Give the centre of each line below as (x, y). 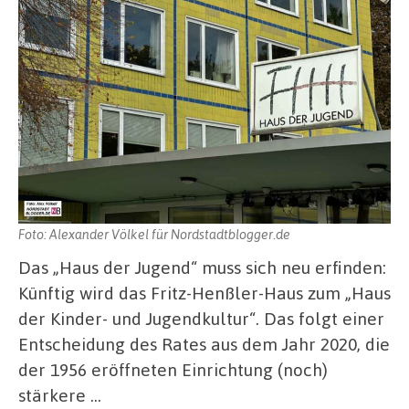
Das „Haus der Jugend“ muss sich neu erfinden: (202, 267)
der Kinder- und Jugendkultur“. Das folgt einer (201, 318)
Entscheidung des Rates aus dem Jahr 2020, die (204, 343)
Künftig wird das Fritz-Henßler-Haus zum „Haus (204, 292)
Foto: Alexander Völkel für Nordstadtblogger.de (154, 233)
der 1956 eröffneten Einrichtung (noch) (173, 369)
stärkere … (60, 394)
